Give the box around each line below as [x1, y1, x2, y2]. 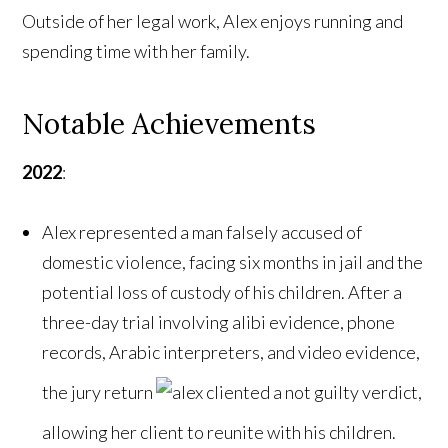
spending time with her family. [22, 40, 251, 63]
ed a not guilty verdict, [250, 381, 423, 404]
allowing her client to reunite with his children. [42, 421, 397, 444]
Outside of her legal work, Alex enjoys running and [22, 10, 404, 33]
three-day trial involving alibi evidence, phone [42, 311, 396, 334]
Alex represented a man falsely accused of [42, 221, 363, 244]
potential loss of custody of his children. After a [42, 281, 403, 304]
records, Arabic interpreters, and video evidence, [42, 341, 421, 364]
